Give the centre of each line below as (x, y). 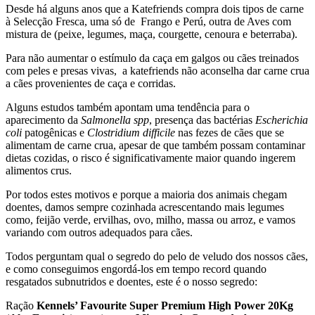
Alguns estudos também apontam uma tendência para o (128, 107)
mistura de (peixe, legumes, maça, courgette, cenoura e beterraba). (152, 34)
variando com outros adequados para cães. (99, 232)
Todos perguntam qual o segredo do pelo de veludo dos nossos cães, (157, 256)
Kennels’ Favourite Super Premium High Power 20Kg (165, 305)
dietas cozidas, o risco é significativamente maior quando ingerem (150, 157)
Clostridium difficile (131, 132)
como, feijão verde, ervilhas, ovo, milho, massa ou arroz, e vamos (150, 219)
